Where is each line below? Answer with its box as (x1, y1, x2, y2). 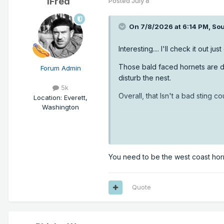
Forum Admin (40, 64, 81, 72)
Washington (42, 102, 79, 111)
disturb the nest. (118, 73, 173, 82)
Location (33, 93, 60, 101)
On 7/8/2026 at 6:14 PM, (129, 22, 212, 31)
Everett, (64, 93, 87, 101)
